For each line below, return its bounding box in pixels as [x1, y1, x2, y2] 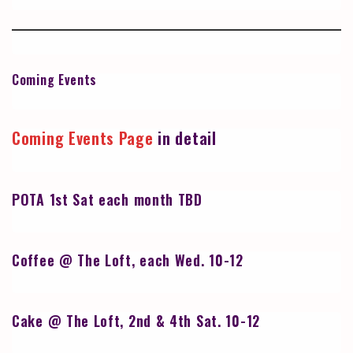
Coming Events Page [12, 126, 154, 150]
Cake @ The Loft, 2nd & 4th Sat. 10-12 [12, 310, 260, 332]
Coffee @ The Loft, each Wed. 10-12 [12, 250, 243, 271]
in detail [153, 126, 217, 150]
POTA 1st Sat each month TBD [12, 189, 203, 210]
